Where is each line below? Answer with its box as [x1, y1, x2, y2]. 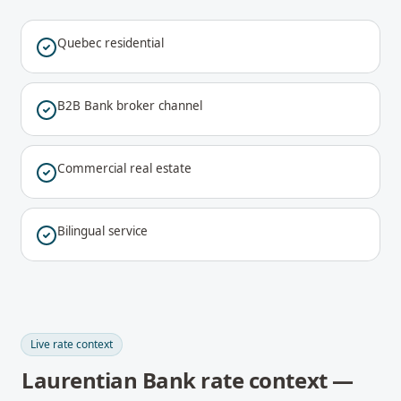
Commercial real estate [57, 160, 192, 176]
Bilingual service [57, 223, 148, 239]
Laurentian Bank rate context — [21, 365, 354, 395]
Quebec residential [57, 35, 164, 51]
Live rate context [30, 337, 113, 352]
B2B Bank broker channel [57, 98, 202, 114]
